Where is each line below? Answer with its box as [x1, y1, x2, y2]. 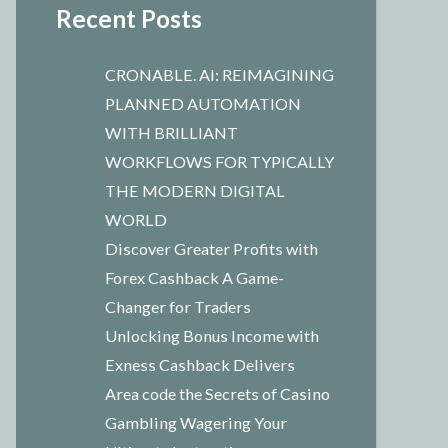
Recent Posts [56, 4, 202, 34]
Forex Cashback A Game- [104, 268, 284, 288]
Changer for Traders [104, 297, 251, 317]
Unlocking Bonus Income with [104, 326, 319, 346]
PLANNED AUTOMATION [104, 94, 301, 114]
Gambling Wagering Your [104, 413, 287, 433]
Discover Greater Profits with [104, 239, 318, 259]
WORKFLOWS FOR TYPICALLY [104, 152, 334, 172]
